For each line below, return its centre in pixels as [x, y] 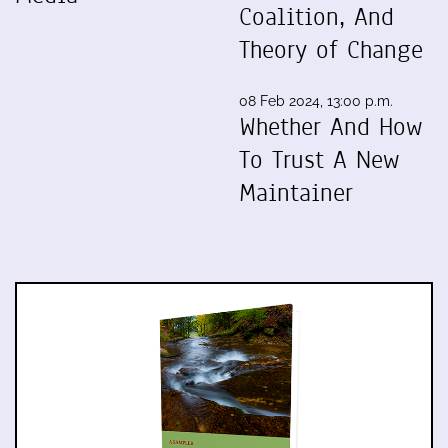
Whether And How [330, 126]
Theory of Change [331, 49]
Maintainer [296, 192]
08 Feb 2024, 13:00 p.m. [316, 100]
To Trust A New [319, 159]
